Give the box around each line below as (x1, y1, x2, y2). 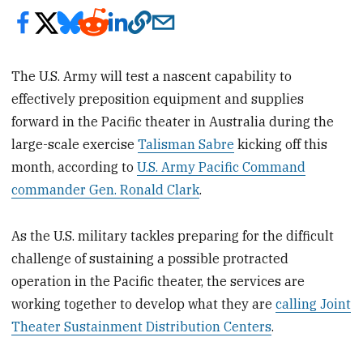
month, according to (11, 158, 138, 175)
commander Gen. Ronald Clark (11, 181, 200, 198)
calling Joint (275, 295, 352, 312)
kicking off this (234, 135, 328, 152)
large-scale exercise (11, 135, 139, 152)
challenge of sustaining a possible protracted (11, 250, 289, 267)
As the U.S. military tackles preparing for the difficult (11, 227, 335, 244)
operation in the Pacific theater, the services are (11, 272, 305, 289)
